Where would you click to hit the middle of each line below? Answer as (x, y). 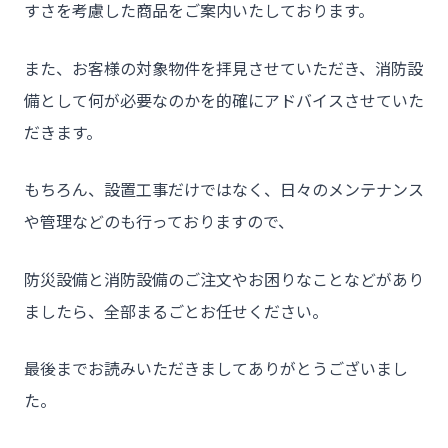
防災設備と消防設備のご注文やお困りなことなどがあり (224, 278)
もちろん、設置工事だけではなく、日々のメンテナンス (224, 189)
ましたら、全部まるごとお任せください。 (176, 310)
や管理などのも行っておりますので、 (159, 221)
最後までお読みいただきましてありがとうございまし (216, 368)
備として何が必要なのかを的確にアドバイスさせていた (224, 99)
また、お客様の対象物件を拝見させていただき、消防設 (223, 67)
